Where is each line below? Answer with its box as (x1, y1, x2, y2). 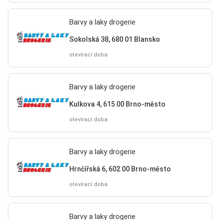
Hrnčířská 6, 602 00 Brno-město (69, 165, 171, 173)
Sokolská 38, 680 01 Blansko (69, 35, 160, 43)
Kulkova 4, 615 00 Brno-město (69, 100, 165, 108)
